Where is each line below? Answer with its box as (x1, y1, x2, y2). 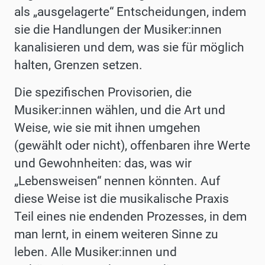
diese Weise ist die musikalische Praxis (14, 192, 229, 206)
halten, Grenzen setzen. (14, 58, 143, 73)
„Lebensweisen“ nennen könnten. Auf (14, 174, 220, 189)
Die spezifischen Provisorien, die (14, 85, 192, 100)
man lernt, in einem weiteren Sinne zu (14, 227, 218, 242)
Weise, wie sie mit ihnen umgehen (14, 121, 201, 135)
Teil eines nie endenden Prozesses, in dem (14, 209, 247, 224)
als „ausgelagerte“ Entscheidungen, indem (14, 5, 246, 20)
